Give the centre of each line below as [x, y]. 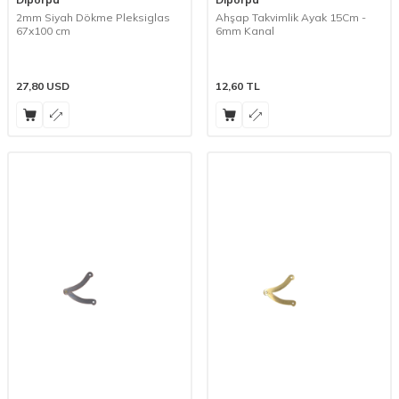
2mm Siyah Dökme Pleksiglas [93, 17]
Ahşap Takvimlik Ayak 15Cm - [291, 17]
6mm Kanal [245, 30]
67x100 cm [43, 30]
